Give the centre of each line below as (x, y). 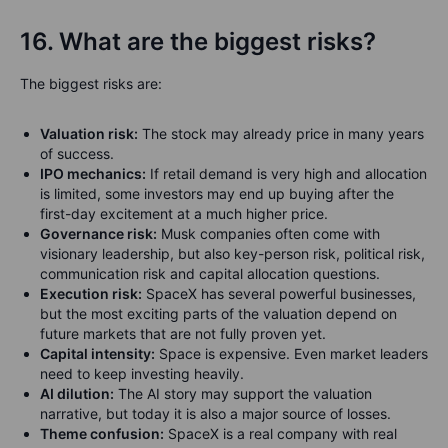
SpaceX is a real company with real (280, 433)
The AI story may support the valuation (243, 393)
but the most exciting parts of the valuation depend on (218, 313)
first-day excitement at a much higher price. (184, 213)
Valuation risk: (89, 133)
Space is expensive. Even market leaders (291, 353)
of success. (77, 153)
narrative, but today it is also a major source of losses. (215, 413)
